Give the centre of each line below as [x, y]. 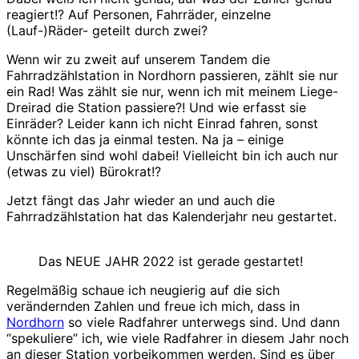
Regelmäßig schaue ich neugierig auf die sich [143, 290]
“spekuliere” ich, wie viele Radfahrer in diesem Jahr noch [177, 338]
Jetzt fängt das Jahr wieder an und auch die [141, 200]
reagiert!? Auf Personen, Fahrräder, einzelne [139, 14]
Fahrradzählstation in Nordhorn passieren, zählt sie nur [172, 75]
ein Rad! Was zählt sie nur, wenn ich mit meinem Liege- [172, 91]
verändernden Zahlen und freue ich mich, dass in [153, 306]
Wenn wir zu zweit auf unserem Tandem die [138, 59]
